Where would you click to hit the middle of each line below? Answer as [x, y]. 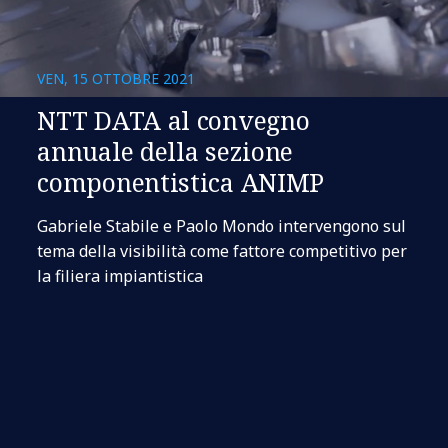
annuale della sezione [165, 151]
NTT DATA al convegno [173, 120]
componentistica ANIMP [181, 182]
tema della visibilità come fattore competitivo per [222, 251]
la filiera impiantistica [120, 276]
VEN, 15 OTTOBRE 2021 [116, 78]
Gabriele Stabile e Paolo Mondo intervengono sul [222, 226]
